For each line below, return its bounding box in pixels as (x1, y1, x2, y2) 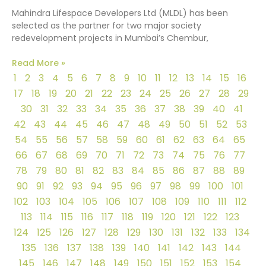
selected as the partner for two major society (12, 19, 201, 31)
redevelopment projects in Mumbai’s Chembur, (12, 31, 208, 44)
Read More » (12, 56, 65, 69)
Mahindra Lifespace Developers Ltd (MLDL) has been (12, 7, 228, 19)
